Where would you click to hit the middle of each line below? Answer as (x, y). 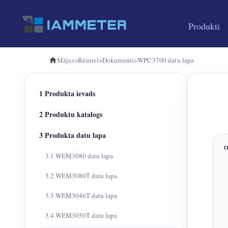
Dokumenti (118, 60)
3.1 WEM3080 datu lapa (79, 156)
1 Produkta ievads (67, 93)
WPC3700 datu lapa (166, 60)
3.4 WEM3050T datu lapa (81, 215)
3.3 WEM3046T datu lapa (81, 195)
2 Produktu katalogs (71, 114)
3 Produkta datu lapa (73, 135)
